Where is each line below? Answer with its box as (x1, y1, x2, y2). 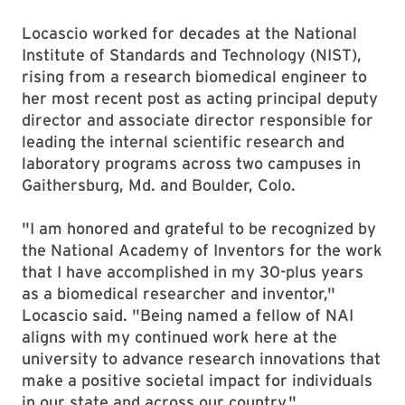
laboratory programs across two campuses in (22, 154, 361, 174)
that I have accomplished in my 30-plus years (22, 262, 363, 282)
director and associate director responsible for (22, 110, 373, 130)
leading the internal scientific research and (22, 132, 344, 152)
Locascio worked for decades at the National (22, 24, 357, 43)
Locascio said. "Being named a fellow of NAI (22, 306, 353, 325)
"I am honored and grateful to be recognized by (22, 219, 376, 239)
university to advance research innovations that (22, 349, 381, 369)
